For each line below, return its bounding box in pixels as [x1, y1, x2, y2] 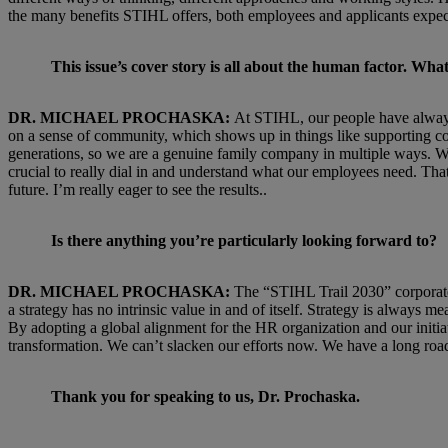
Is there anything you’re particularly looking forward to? [51, 231, 441, 249]
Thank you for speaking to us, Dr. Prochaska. [51, 387, 364, 405]
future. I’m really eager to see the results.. [8, 180, 267, 198]
